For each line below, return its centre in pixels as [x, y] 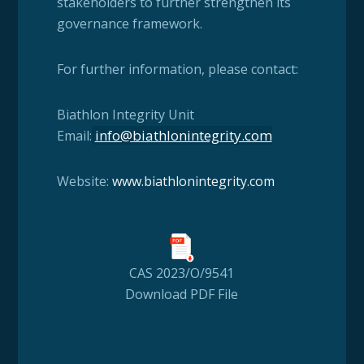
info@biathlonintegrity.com [183, 136]
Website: [84, 182]
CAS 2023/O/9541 [182, 273]
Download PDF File [182, 294]
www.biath [143, 182]
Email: [74, 136]
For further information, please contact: [177, 69]
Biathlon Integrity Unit [125, 115]
